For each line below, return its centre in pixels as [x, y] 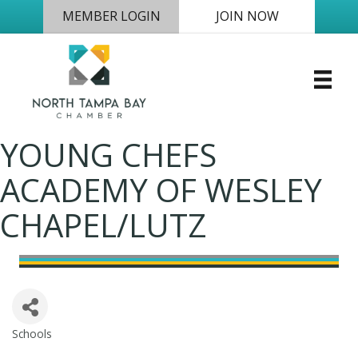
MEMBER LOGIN [111, 16]
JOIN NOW [247, 16]
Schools [32, 334]
